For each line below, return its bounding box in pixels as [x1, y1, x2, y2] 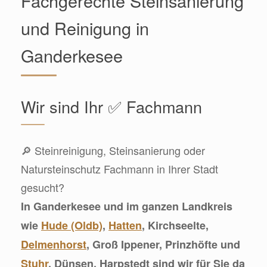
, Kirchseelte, [142, 217, 209, 233]
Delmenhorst [21, 236, 86, 252]
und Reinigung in [21, 15, 149, 40]
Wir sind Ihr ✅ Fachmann [21, 94, 202, 118]
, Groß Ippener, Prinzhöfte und [86, 236, 240, 252]
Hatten [108, 217, 142, 233]
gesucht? [21, 179, 64, 195]
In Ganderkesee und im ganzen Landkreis [21, 198, 232, 214]
